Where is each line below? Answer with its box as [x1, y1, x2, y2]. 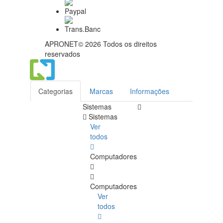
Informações [130, 86, 169, 97]
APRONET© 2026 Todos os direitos [45, 39, 157, 49]
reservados [45, 49, 80, 59]
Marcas [90, 86, 113, 97]
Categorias [38, 86, 73, 97]
